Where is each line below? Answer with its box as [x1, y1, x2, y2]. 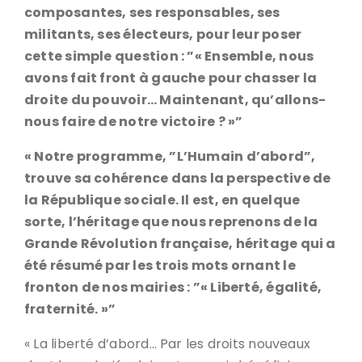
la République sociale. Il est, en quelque [24, 191, 301, 209]
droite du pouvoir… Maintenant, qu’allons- [24, 90, 326, 109]
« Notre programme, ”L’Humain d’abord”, [24, 147, 316, 166]
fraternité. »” [24, 300, 116, 318]
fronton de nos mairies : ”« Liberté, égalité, [24, 278, 322, 297]
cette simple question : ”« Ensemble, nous [24, 47, 314, 65]
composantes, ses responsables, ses [24, 3, 280, 22]
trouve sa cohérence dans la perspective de [24, 169, 331, 187]
